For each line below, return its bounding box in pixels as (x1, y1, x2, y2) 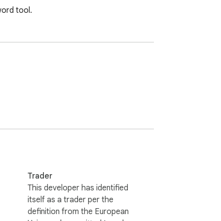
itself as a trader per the (28, 194, 113, 205)
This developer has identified (28, 183, 128, 193)
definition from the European (28, 206, 129, 217)
